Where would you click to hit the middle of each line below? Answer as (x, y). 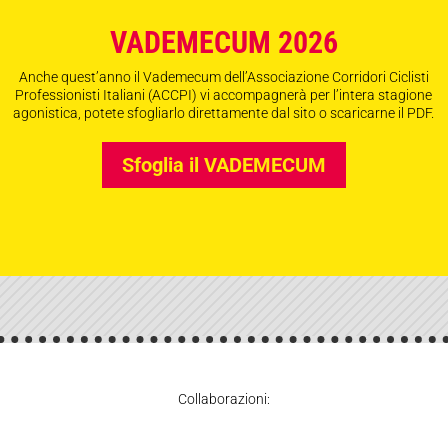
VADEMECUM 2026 (223, 42)
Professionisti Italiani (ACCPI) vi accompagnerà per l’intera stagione (224, 94)
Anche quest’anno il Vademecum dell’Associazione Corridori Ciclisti (223, 76)
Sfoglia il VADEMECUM (223, 164)
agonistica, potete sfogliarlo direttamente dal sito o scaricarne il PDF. (224, 112)
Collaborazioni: (224, 399)
